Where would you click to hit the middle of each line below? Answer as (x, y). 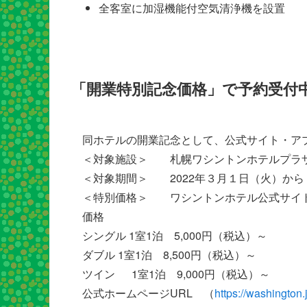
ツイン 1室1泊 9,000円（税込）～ (176, 273)
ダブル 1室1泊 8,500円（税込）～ (175, 254)
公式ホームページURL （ (148, 293)
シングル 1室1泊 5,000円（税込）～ (180, 235)
